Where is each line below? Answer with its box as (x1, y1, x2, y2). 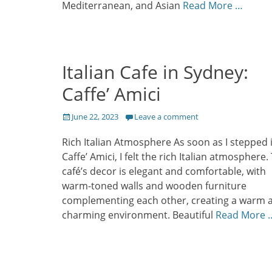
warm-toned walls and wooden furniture (62, 179, 246, 193)
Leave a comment (134, 111, 199, 123)
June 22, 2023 (72, 111, 118, 123)
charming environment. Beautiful (62, 208, 216, 222)
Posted (61, 110, 87, 122)
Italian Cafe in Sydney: (62, 59, 248, 85)
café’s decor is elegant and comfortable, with (62, 165, 266, 178)
